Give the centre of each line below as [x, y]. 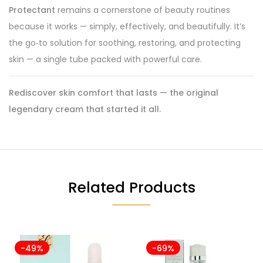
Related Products [131, 187]
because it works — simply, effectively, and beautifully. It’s [127, 26]
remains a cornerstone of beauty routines [143, 10]
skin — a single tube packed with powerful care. [105, 59]
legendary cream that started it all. [85, 109]
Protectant [32, 10]
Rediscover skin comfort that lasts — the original [114, 92]
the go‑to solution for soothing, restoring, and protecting [125, 43]
